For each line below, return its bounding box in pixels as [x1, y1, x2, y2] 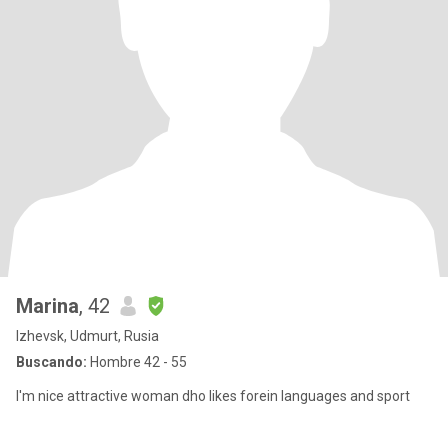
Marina [16, 294, 79, 318]
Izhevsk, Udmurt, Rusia [16, 328, 159, 344]
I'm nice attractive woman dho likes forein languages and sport [16, 388, 410, 404]
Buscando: [16, 354, 87, 370]
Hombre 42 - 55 [87, 354, 187, 370]
